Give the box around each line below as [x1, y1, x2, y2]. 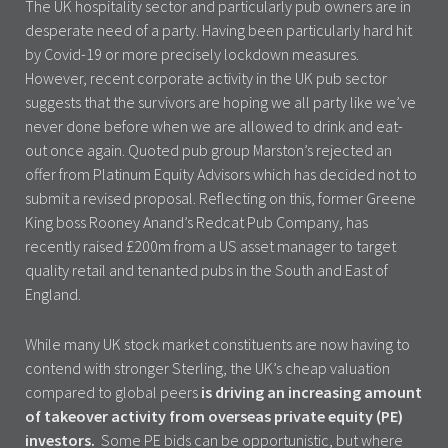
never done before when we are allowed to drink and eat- [25, 115, 403, 136]
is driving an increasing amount [198, 381, 422, 402]
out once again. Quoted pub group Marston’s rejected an [25, 139, 392, 160]
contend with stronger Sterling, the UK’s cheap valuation [25, 357, 390, 378]
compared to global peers [25, 381, 198, 402]
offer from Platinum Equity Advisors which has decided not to [25, 163, 417, 184]
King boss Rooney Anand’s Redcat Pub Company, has [25, 211, 368, 232]
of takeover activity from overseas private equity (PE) [25, 405, 403, 426]
